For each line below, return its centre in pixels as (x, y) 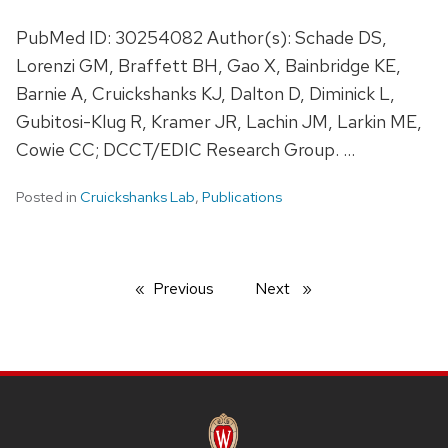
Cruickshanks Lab (137, 196)
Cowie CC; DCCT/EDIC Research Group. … (185, 149)
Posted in (48, 196)
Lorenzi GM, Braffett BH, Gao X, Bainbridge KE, (208, 65)
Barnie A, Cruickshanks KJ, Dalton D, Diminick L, (205, 93)
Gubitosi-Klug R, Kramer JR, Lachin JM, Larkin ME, (219, 121)
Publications (242, 196)
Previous (183, 288)
